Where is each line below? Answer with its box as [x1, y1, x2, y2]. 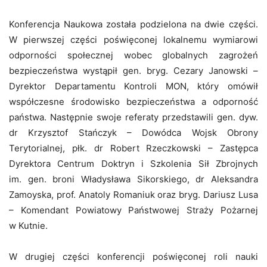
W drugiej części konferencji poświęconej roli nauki [9, 251, 258, 262]
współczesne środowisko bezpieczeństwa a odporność [9, 96, 258, 107]
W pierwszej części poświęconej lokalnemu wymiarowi [9, 34, 258, 45]
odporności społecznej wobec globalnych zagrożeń [9, 49, 258, 61]
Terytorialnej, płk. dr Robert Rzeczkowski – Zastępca [9, 142, 258, 154]
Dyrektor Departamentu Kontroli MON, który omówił [9, 80, 258, 92]
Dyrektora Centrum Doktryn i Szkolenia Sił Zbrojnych [9, 158, 258, 169]
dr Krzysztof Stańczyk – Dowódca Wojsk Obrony [9, 127, 258, 138]
